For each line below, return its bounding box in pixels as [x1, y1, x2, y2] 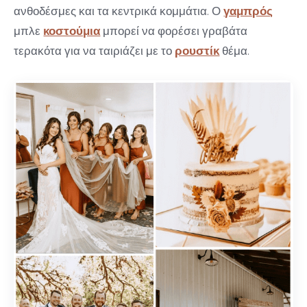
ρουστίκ [175, 44, 220, 58]
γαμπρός [223, 4, 273, 19]
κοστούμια [43, 24, 101, 38]
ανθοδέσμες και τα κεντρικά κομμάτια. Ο [14, 4, 224, 19]
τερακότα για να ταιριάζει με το [14, 44, 175, 58]
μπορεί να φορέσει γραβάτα [100, 24, 248, 38]
